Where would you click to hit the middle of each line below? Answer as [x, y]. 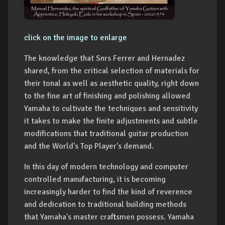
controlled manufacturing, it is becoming [95, 179]
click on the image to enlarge [76, 38]
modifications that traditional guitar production [106, 134]
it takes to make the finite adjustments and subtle [111, 121]
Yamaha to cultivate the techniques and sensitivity [111, 108]
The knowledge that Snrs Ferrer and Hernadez [104, 58]
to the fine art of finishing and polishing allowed [107, 96]
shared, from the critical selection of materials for [112, 71]
